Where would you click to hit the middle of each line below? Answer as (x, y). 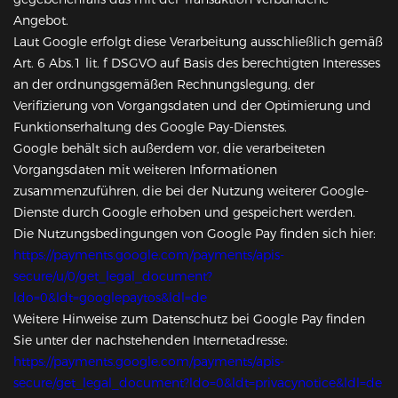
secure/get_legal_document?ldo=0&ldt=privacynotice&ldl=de (198, 383)
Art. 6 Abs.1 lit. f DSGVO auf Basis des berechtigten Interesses (197, 64)
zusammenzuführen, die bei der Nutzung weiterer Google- (191, 191)
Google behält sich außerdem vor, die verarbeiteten (169, 149)
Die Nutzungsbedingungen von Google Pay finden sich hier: (195, 234)
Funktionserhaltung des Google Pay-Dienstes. (150, 127)
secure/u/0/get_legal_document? (113, 277)
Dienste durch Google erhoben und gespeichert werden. (184, 213)
